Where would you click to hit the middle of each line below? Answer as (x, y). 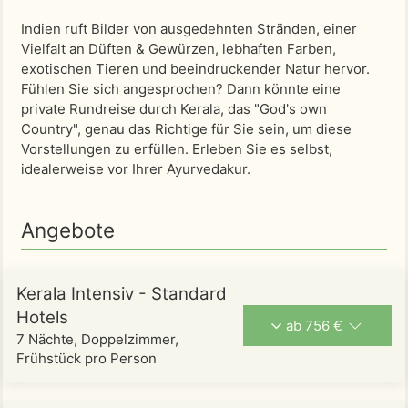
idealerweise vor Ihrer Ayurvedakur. (136, 169)
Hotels (42, 317)
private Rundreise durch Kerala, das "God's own (174, 109)
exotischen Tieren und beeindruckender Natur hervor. (195, 69)
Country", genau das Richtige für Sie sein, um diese (186, 129)
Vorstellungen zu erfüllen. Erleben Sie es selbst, (177, 149)
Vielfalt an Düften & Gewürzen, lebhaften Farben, (178, 49)
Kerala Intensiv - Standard (122, 294)
